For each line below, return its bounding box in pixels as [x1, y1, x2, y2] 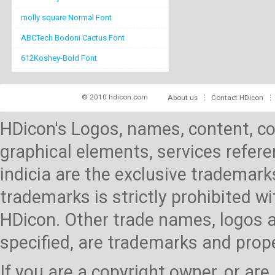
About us [168, 93, 198, 102]
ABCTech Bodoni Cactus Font [21, 33, 125, 42]
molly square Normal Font [21, 12, 112, 22]
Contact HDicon [211, 93, 263, 102]
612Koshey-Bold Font [21, 53, 97, 63]
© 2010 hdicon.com [82, 92, 148, 101]
